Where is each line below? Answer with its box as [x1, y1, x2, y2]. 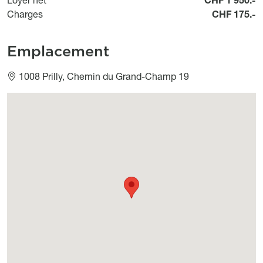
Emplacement [7, 40, 109, 61]
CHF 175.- [212, 8, 256, 20]
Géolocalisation [6, 93, 76, 105]
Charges [7, 8, 43, 20]
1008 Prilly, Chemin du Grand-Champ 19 [19, 70, 189, 82]
